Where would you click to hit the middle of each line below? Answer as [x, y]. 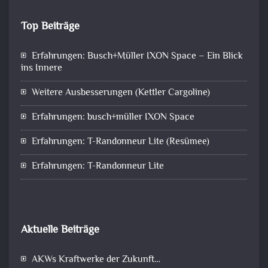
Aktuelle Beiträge [60, 230]
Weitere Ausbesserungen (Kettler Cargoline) [121, 93]
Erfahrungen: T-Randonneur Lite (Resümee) [121, 142]
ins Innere [42, 68]
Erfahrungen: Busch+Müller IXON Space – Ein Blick [137, 56]
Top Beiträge [50, 27]
